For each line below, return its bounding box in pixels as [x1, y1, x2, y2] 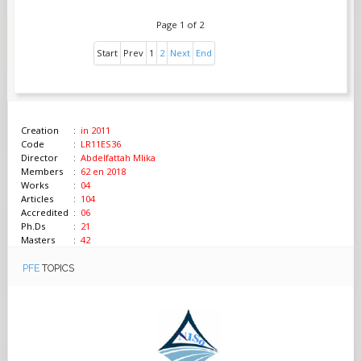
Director [20, 151, 58, 164]
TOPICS [41, 261, 74, 274]
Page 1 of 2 [156, 18, 205, 31]
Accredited [20, 205, 68, 218]
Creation [20, 123, 61, 136]
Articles [20, 192, 53, 205]
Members [20, 164, 63, 177]
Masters [20, 233, 55, 246]
